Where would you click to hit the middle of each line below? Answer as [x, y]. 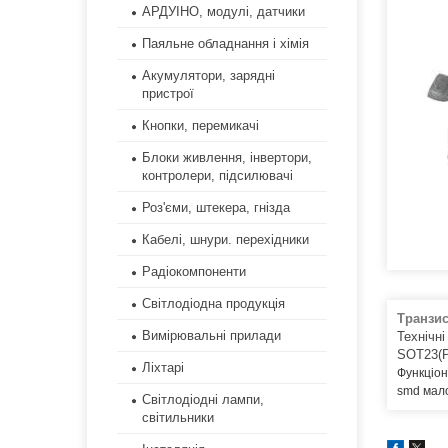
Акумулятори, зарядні [208, 76]
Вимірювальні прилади [211, 336]
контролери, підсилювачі [217, 176]
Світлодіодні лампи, [203, 400]
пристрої [168, 94]
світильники [178, 418]
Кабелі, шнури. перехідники [225, 240]
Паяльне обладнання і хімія [225, 44]
